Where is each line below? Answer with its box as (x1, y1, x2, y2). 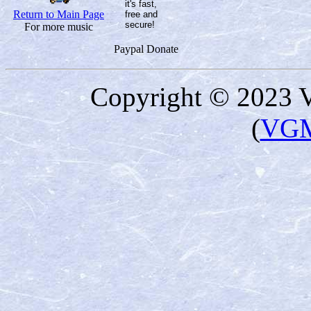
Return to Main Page (13, 8, 104, 20)
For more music (24, 20, 93, 33)
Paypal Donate (114, 42, 178, 55)
